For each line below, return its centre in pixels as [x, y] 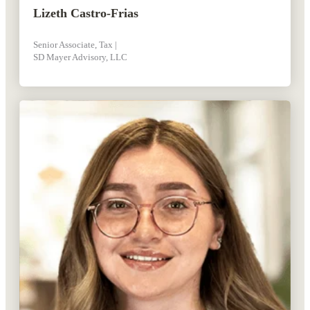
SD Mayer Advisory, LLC [80, 57]
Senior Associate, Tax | [75, 45]
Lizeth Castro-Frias [86, 13]
